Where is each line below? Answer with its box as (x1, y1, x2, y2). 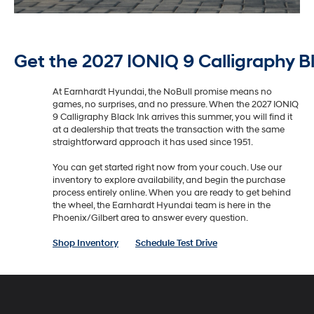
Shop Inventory (53, 237, 118, 249)
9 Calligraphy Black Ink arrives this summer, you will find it (53, 111, 292, 123)
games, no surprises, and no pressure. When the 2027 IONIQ (53, 98, 299, 110)
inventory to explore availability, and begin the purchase (53, 174, 285, 186)
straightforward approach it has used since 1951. (53, 136, 253, 148)
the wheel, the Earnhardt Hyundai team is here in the (53, 199, 271, 211)
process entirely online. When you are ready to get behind (53, 186, 291, 198)
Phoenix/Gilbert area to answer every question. (53, 212, 248, 224)
